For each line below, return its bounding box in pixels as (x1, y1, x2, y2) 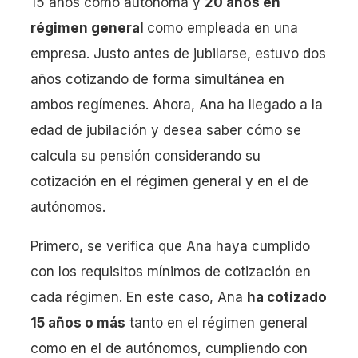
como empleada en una (147, 20, 298, 36)
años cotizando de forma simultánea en (30, 71, 284, 87)
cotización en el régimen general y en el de (30, 173, 308, 189)
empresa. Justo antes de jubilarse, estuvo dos (30, 46, 326, 62)
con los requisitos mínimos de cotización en (30, 264, 311, 280)
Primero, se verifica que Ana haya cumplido (30, 238, 310, 254)
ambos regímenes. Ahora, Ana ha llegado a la (30, 97, 323, 113)
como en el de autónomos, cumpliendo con (30, 340, 308, 356)
